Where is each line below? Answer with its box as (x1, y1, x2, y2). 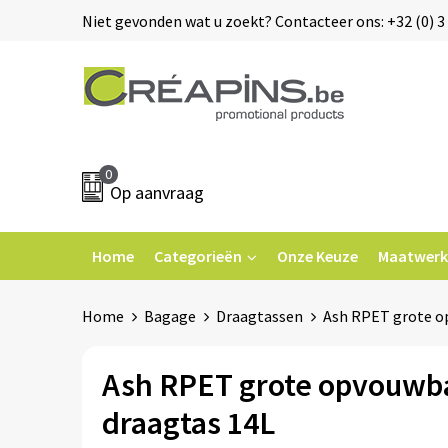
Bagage (143, 306, 196, 326)
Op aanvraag (110, 181, 205, 204)
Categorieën (153, 246, 242, 266)
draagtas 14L (101, 403, 275, 443)
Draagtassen (215, 306, 303, 326)
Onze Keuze (276, 246, 358, 266)
